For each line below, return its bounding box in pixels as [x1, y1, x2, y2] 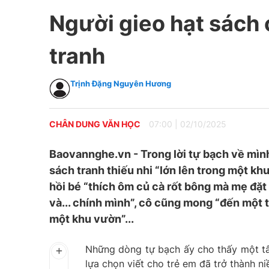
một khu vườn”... [49, 213, 134, 225]
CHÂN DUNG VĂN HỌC [49, 119, 141, 129]
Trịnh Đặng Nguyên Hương [70, 79, 171, 88]
